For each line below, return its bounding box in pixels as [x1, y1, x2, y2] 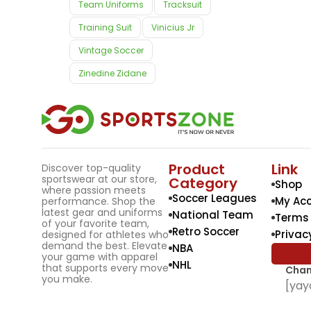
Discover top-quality [42, 160, 141, 175]
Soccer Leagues [172, 190, 258, 205]
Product [169, 159, 226, 179]
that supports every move [42, 260, 169, 275]
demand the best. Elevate [42, 238, 167, 253]
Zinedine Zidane [78, 67, 146, 79]
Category [169, 173, 238, 193]
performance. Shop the [42, 194, 155, 208]
